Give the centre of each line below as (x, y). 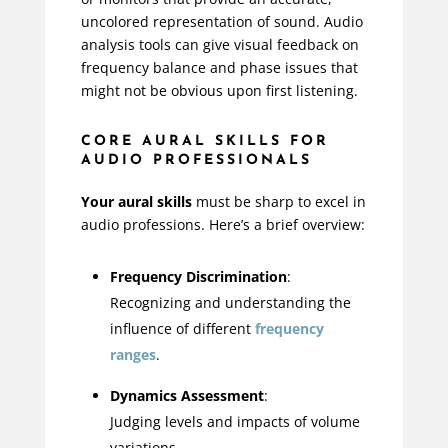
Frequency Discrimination (198, 277)
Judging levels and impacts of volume (234, 422)
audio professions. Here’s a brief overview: (222, 225)
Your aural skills (136, 202)
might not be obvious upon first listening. (219, 91)
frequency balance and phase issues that (219, 68)
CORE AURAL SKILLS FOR (204, 142)
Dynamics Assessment (186, 396)
